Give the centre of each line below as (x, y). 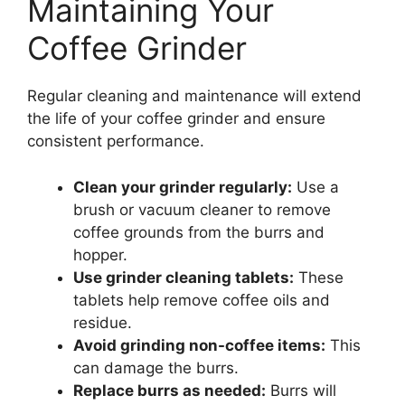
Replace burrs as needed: (170, 390)
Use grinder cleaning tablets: (184, 277)
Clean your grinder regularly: (183, 187)
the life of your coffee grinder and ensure (176, 119)
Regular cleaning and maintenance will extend (194, 96)
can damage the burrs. (156, 367)
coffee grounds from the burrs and (199, 232)
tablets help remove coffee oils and (202, 300)
